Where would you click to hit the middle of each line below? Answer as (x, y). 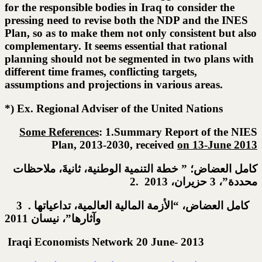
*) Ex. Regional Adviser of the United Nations (114, 108)
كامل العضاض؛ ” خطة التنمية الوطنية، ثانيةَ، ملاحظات (135, 168)
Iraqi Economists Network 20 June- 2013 (104, 242)
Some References (59, 132)
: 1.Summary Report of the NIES (178, 132)
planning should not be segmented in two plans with (129, 58)
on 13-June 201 (214, 145)
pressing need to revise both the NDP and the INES (126, 20)
